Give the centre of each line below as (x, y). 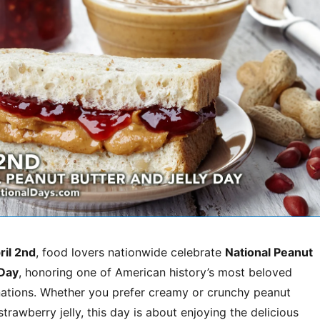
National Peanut (269, 252)
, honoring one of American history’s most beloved (155, 272)
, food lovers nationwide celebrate (130, 252)
